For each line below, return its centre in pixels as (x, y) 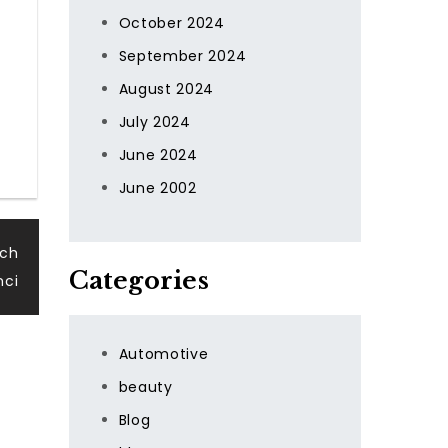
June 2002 (157, 188)
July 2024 (154, 122)
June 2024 (158, 155)
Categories (138, 280)
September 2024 (182, 56)
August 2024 (166, 89)
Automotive (163, 354)
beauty (145, 387)
